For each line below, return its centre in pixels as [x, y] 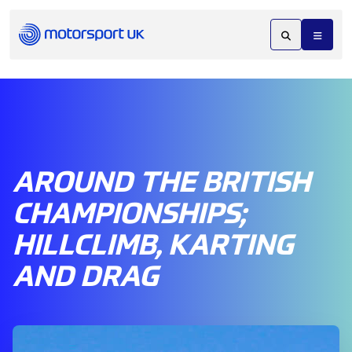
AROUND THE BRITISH [161, 180]
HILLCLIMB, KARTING [153, 243]
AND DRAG [85, 275]
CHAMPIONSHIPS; [129, 212]
